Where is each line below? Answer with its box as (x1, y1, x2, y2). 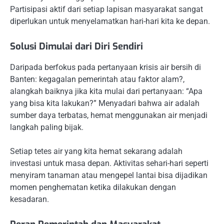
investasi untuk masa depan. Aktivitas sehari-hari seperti (10, 158, 208, 168)
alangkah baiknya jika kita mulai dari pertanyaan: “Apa (10, 86, 202, 96)
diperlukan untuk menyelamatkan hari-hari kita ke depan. (10, 16, 210, 26)
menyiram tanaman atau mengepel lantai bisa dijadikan (10, 170, 207, 180)
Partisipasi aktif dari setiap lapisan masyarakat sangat (10, 4, 203, 14)
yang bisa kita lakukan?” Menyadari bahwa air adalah (10, 98, 199, 108)
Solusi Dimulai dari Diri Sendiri (10, 40, 143, 53)
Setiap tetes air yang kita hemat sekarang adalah (10, 146, 182, 156)
